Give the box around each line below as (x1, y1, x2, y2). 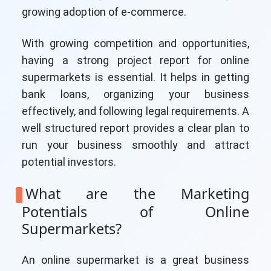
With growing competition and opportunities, (22, 37, 249, 50)
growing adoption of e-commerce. (22, 5, 186, 18)
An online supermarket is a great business (22, 253, 249, 267)
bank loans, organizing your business (22, 88, 249, 100)
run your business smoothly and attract (22, 139, 249, 151)
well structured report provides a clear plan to (22, 122, 249, 134)
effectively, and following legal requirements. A (22, 105, 249, 117)
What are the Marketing (25, 184, 249, 203)
